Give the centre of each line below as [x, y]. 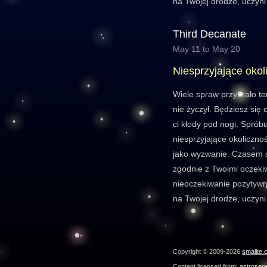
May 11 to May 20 [207, 49]
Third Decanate [209, 34]
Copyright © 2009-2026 [207, 252]
